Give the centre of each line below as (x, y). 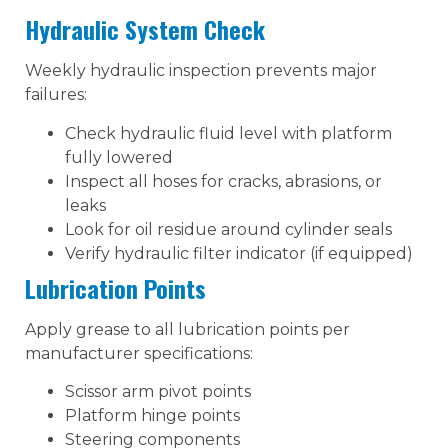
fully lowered (119, 157)
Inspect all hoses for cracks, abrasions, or (223, 181)
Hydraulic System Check (145, 29)
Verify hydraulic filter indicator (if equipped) (239, 253)
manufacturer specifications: (139, 353)
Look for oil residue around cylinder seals (228, 229)
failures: (56, 95)
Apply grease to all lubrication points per (187, 329)
